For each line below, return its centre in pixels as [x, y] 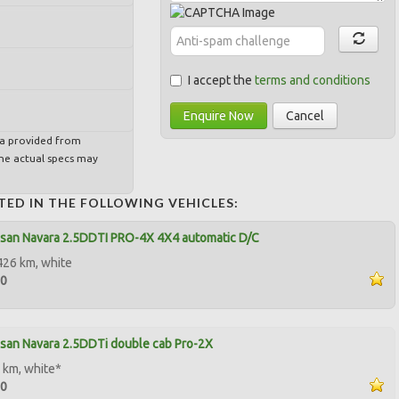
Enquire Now [219, 115]
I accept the [222, 80]
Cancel [305, 115]
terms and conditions [313, 80]
